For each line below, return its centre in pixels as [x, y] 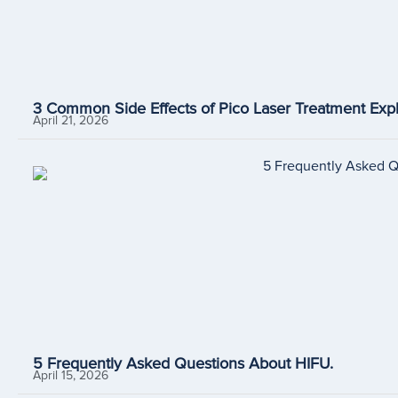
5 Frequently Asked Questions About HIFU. [183, 364]
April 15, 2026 [70, 376]
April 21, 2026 [70, 121]
